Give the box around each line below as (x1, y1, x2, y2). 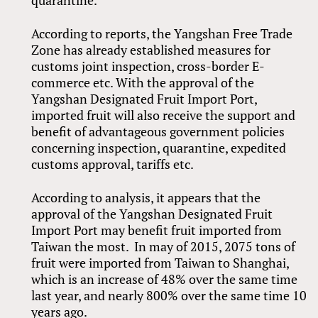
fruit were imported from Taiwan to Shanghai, (31, 254, 290, 272)
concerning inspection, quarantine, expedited (31, 139, 287, 157)
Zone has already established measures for (31, 41, 271, 59)
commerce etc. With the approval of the (31, 74, 255, 92)
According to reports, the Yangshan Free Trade (31, 25, 293, 43)
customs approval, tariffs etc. (31, 155, 194, 173)
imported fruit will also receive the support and (31, 106, 296, 124)
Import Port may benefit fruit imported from (31, 221, 283, 239)
